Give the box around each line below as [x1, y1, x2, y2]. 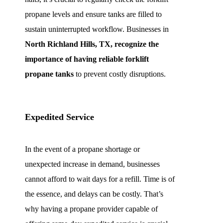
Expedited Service [25, 111, 94, 122]
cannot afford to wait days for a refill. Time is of [25, 174, 175, 183]
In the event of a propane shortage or [25, 144, 140, 153]
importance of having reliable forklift [25, 54, 149, 63]
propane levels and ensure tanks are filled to [25, 9, 162, 18]
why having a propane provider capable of [25, 204, 158, 213]
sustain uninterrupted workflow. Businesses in [25, 24, 169, 33]
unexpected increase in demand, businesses [25, 159, 160, 168]
